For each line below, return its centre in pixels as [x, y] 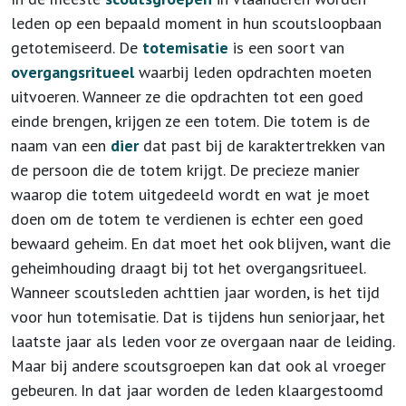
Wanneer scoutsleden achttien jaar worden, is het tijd [195, 292]
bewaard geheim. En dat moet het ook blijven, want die [201, 243]
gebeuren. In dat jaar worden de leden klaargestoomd [197, 390]
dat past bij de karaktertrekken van [262, 145]
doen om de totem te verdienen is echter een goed [187, 219]
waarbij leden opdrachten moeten [253, 72]
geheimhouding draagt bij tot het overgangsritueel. [188, 268]
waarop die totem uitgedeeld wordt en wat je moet [190, 194]
